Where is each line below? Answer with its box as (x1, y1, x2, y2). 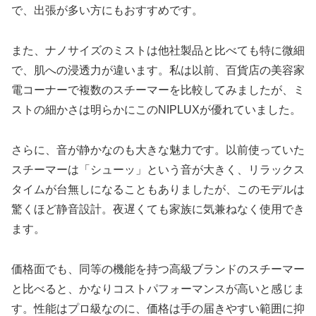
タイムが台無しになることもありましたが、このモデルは (11, 183, 305, 195)
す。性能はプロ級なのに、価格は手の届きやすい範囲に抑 (11, 302, 305, 315)
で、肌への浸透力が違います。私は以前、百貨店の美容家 (11, 64, 305, 77)
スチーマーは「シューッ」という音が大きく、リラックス (11, 163, 305, 176)
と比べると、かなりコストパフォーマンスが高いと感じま (11, 282, 305, 295)
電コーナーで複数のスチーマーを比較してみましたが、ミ (11, 84, 305, 97)
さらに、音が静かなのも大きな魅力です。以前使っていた (11, 143, 305, 156)
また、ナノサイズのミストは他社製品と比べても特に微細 (11, 44, 305, 57)
